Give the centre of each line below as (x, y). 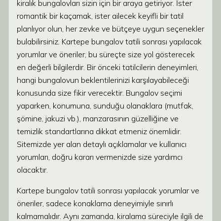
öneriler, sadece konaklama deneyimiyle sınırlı (95, 203)
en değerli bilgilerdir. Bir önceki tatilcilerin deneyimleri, (108, 67)
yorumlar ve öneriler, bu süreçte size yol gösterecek (106, 54)
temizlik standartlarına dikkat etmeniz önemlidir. (99, 131)
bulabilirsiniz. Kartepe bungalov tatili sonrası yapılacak (109, 41)
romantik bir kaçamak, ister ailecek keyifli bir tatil (100, 16)
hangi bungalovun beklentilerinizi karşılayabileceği (103, 80)
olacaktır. (32, 170)
